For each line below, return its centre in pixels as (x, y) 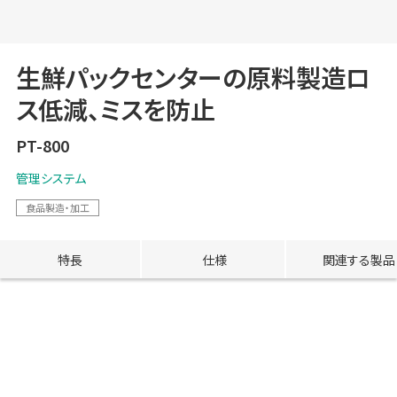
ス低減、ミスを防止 (115, 109)
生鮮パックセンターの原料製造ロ (192, 78)
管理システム (51, 179)
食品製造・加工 (57, 208)
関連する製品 (359, 259)
